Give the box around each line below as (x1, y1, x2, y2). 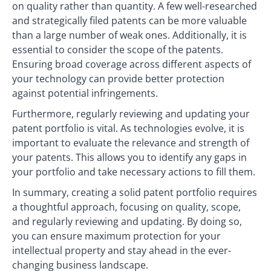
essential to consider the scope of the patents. (12, 43, 223, 56)
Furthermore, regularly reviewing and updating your (12, 107, 250, 120)
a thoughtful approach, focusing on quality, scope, (12, 200, 241, 214)
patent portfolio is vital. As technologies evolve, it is (12, 122, 244, 135)
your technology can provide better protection (12, 72, 224, 85)
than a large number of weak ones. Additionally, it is (12, 28, 247, 42)
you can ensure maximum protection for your (12, 229, 221, 243)
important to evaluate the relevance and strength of (12, 136, 249, 149)
